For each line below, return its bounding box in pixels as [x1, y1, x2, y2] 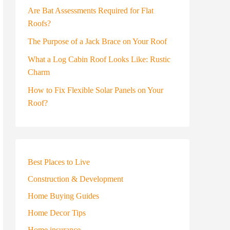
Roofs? [28, 19, 51, 28]
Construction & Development [28, 175, 123, 183]
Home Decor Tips [28, 208, 86, 217]
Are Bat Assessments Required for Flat [28, 6, 154, 15]
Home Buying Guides [28, 191, 99, 200]
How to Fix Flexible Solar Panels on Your [28, 86, 163, 94]
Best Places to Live [28, 158, 90, 166]
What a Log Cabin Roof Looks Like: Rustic [28, 55, 170, 64]
